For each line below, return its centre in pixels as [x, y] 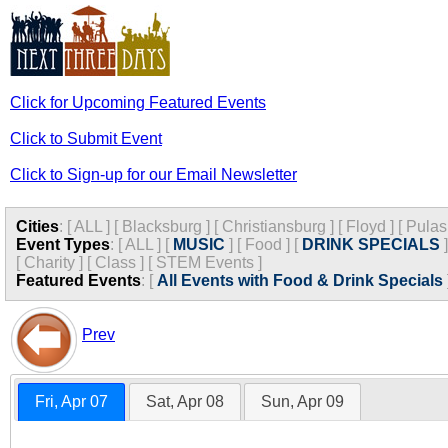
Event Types [63, 244]
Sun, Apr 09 [302, 402]
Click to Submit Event [86, 138]
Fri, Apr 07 [72, 402]
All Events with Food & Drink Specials [300, 280]
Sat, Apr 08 [184, 402]
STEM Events [205, 262]
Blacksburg [162, 226]
